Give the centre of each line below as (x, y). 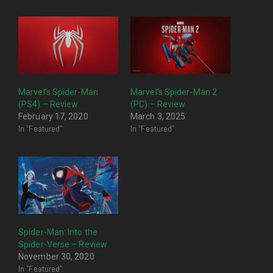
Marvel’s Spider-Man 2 (174, 92)
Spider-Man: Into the (58, 232)
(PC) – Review (158, 105)
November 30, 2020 (56, 256)
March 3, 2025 (158, 117)
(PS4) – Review (48, 105)
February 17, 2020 (53, 117)
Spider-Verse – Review (63, 244)
